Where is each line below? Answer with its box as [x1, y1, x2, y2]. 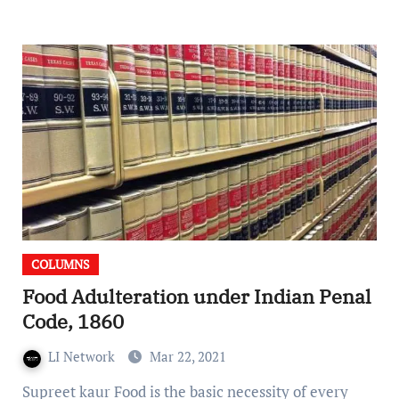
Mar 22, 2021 [149, 347, 226, 366]
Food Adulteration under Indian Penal [21, 283, 371, 310]
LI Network [47, 347, 118, 366]
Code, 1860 [21, 308, 124, 335]
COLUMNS [30, 256, 90, 273]
